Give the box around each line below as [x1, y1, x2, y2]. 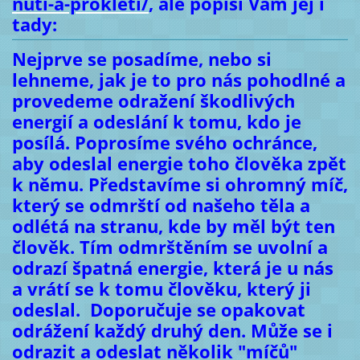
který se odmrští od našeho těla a [11, 192, 310, 218]
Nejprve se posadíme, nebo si [11, 46, 272, 72]
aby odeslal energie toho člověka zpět [11, 150, 346, 176]
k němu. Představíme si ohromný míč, [11, 171, 348, 197]
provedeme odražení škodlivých [11, 88, 295, 113]
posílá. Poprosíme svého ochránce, [11, 129, 317, 155]
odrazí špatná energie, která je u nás [11, 255, 333, 280]
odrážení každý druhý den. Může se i [11, 317, 333, 343]
